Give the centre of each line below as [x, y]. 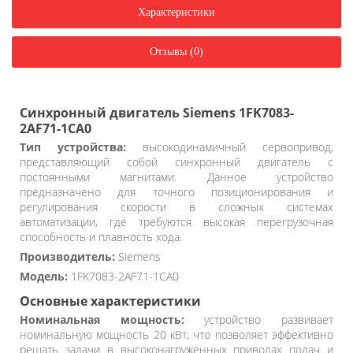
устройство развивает [259, 319]
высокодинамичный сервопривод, [230, 147]
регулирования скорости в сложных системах [176, 206]
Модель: [44, 276]
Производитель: [67, 256]
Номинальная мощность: [102, 319]
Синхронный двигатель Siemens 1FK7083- [157, 112]
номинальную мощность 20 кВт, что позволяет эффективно [176, 334]
